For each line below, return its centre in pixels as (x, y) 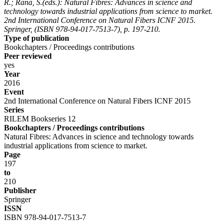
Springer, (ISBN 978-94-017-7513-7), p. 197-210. (82, 29)
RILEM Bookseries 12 (40, 118)
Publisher (20, 190)
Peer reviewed (28, 56)
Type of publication (37, 38)
